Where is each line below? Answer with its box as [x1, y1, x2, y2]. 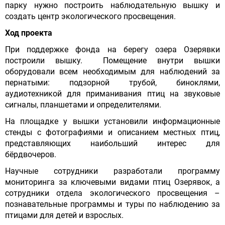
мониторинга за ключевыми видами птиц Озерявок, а [5, 177, 220, 187]
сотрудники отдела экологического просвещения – [5, 188, 220, 198]
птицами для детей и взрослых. [5, 210, 126, 220]
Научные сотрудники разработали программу [5, 166, 220, 176]
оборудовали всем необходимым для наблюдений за [5, 67, 220, 77]
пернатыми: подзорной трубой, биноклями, [5, 78, 220, 88]
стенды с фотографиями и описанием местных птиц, [5, 128, 220, 138]
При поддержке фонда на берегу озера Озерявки [5, 45, 220, 55]
